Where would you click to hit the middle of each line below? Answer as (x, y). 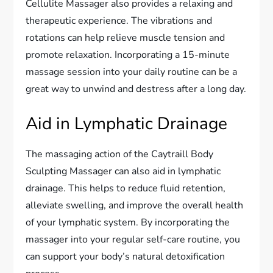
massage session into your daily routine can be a (132, 72)
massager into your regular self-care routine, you (133, 239)
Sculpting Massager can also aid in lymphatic (123, 171)
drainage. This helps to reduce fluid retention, (126, 188)
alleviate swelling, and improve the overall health (135, 205)
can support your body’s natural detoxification (126, 256)
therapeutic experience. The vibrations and (119, 20)
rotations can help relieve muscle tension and (126, 37)
